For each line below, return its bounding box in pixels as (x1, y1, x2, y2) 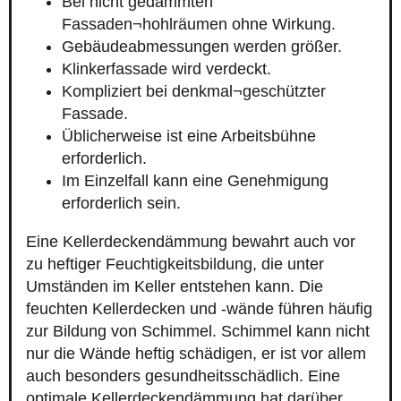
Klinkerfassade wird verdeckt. (62, 60, 271, 79)
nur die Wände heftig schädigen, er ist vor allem (26, 345, 366, 363)
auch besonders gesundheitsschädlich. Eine (26, 367, 340, 386)
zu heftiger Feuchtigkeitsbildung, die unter (26, 255, 324, 274)
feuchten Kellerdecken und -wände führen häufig (26, 300, 372, 319)
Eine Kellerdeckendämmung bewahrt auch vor (26, 233, 355, 252)
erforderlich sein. (62, 194, 181, 213)
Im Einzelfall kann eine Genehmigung (62, 172, 328, 191)
